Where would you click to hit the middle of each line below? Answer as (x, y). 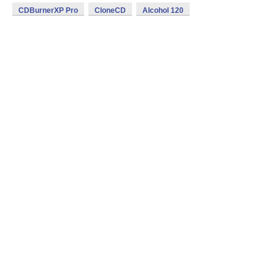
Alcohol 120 (163, 10)
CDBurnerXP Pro (48, 10)
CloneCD (110, 10)
